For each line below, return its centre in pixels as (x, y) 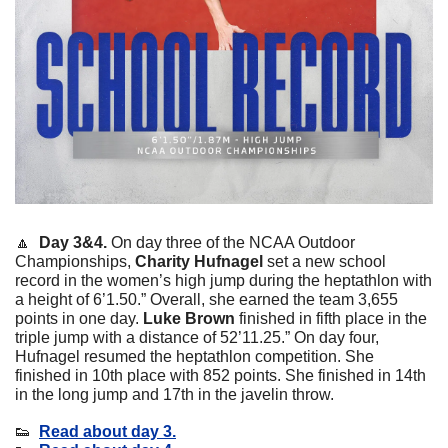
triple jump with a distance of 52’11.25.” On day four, (197, 337)
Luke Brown (189, 318)
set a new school (326, 261)
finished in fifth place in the (331, 318)
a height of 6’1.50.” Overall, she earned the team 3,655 (206, 299)
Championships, (75, 261)
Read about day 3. (107, 431)
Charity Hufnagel (201, 261)
